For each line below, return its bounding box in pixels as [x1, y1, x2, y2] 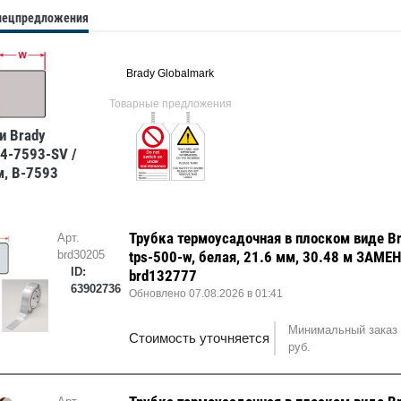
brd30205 [56, 248, 105, 262]
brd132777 [129, 267, 198, 286]
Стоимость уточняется [129, 330, 270, 346]
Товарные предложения [108, 98, 232, 111]
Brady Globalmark [126, 67, 214, 81]
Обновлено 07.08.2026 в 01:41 [129, 287, 284, 301]
